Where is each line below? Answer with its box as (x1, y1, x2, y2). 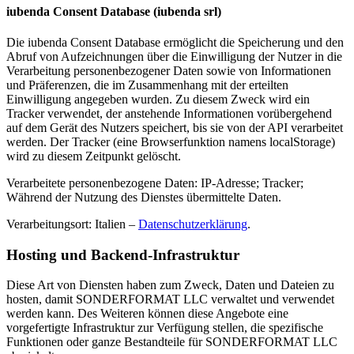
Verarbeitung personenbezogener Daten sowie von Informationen (6, 64, 331, 77)
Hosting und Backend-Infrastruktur (6, 246, 239, 263)
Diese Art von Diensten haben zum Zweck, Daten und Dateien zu (6, 278, 334, 292)
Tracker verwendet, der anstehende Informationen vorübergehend (6, 107, 332, 120)
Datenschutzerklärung (138, 217, 247, 231)
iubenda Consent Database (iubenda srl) (6, 4, 221, 18)
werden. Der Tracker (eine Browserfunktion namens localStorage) (6, 135, 335, 149)
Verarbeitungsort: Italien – (6, 217, 138, 231)
